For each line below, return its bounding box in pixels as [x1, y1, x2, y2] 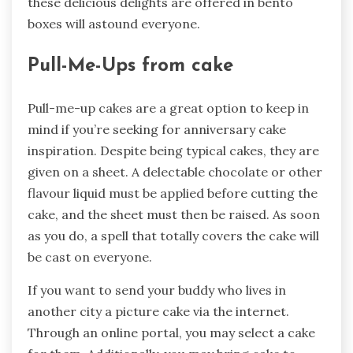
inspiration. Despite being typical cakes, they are [28, 143, 319, 159]
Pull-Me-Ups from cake [28, 57, 233, 76]
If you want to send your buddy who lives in [28, 282, 286, 299]
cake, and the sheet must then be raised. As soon [28, 206, 320, 223]
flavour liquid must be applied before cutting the [28, 185, 318, 202]
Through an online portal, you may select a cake [28, 325, 315, 341]
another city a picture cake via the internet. [28, 303, 289, 320]
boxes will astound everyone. [28, 16, 200, 32]
